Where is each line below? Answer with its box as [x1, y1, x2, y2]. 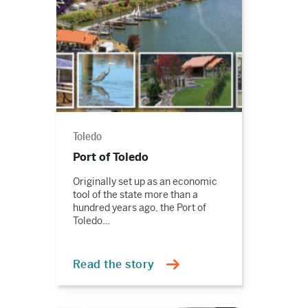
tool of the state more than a [72, 188, 198, 201]
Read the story [72, 257, 155, 272]
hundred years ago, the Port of [72, 201, 206, 214]
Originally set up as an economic [72, 175, 217, 188]
